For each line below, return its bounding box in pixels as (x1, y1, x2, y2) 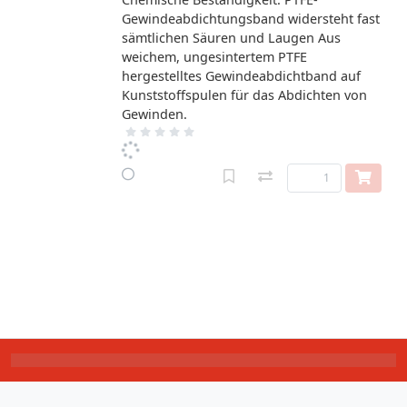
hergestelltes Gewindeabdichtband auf (122, 67, 361, 84)
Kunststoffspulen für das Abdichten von (122, 86, 367, 104)
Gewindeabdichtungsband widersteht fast (122, 10, 380, 27)
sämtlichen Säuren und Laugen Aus (122, 29, 341, 46)
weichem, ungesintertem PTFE (122, 48, 307, 65)
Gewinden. (122, 105, 187, 123)
